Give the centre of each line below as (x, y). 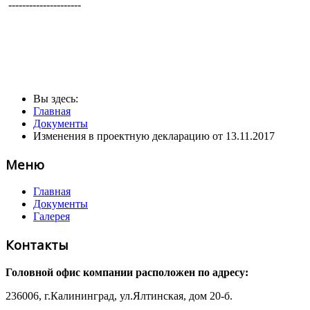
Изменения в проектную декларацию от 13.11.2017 (154, 136)
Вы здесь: (58, 98)
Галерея (52, 217)
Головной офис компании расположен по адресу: (127, 272)
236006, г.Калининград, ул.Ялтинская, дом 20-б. (119, 295)
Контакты (37, 244)
